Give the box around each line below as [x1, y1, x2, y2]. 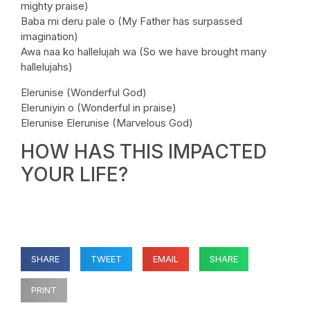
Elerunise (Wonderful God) [21, 85, 147, 99]
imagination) [21, 30, 78, 44]
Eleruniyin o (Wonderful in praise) [21, 100, 176, 114]
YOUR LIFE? [21, 163, 128, 187]
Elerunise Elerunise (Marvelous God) [21, 116, 193, 129]
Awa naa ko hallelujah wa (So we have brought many [21, 45, 266, 59]
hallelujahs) [21, 60, 73, 74]
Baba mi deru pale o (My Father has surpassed [21, 15, 242, 28]
